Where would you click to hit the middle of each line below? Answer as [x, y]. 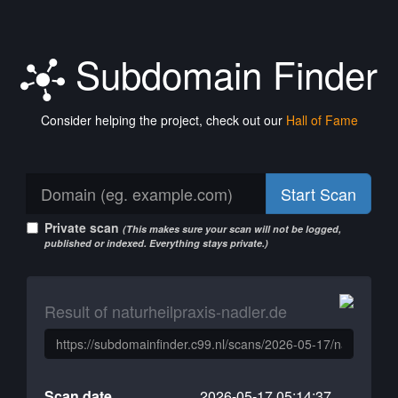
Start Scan [318, 194]
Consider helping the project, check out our [163, 120]
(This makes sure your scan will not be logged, [232, 229]
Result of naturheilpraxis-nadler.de [166, 311]
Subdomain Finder [221, 74]
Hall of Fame [322, 120]
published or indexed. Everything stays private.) [156, 243]
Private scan [84, 227]
